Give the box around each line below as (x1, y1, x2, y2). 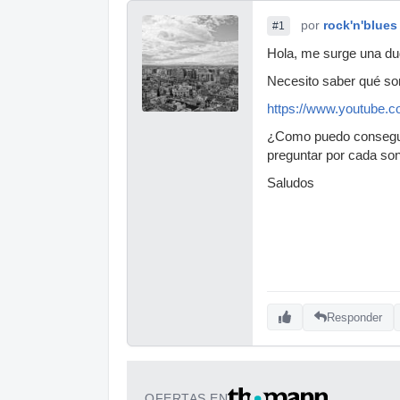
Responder (327, 310, 382, 324)
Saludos (267, 176, 314, 190)
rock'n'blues (323, 18, 397, 32)
